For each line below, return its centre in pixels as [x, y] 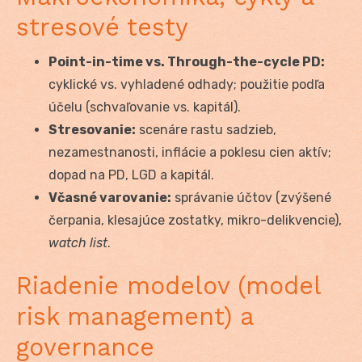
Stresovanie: [92, 130]
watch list [78, 243]
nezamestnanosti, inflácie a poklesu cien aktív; [190, 153]
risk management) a [135, 317]
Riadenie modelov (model [168, 286]
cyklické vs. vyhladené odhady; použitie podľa [187, 85]
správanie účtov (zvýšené [251, 198]
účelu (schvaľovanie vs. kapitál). [145, 107]
